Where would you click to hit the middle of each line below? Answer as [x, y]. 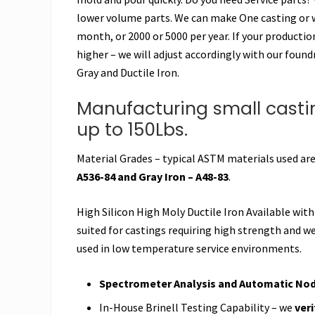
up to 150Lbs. [132, 129]
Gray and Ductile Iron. [128, 72]
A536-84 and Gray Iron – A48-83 [153, 176]
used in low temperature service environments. [189, 248]
